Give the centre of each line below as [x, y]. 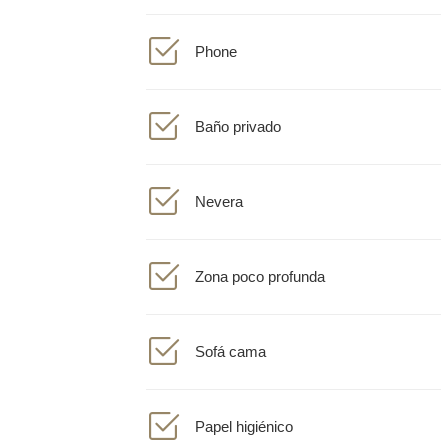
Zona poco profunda [260, 262]
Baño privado [238, 112]
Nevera [219, 187]
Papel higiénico [244, 412]
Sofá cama [230, 337]
